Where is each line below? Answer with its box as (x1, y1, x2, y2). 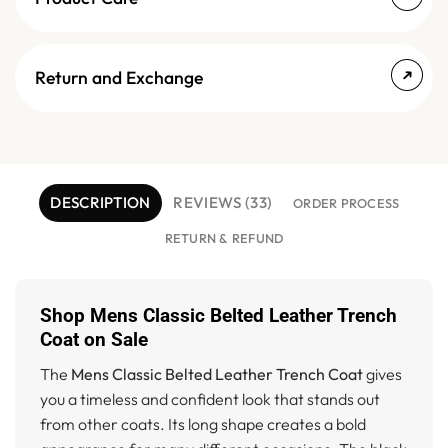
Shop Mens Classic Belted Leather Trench (40, 304, 397, 328)
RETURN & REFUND (164, 230, 284, 247)
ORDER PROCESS (293, 195, 400, 212)
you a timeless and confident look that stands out (40, 388, 380, 409)
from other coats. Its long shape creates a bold (40, 413, 366, 434)
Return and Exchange (35, 66, 203, 90)
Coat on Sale (40, 328, 148, 352)
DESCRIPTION (50, 193, 151, 213)
